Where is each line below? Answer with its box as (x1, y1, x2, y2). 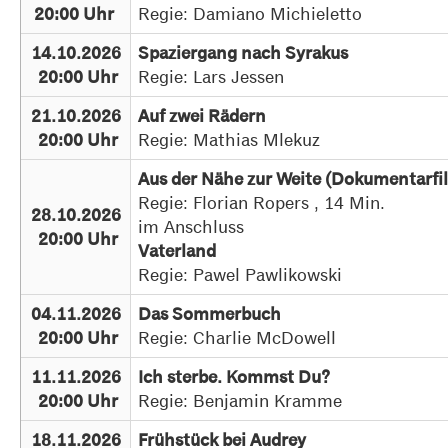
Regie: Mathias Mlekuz (138, 129, 336, 150)
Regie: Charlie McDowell (138, 327, 352, 348)
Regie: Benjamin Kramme (138, 390, 358, 411)
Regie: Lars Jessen (138, 66, 305, 87)
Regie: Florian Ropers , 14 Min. (138, 192, 386, 213)
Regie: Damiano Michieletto (138, 3, 368, 24)
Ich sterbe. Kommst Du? (138, 367, 351, 387)
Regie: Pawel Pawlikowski (138, 264, 348, 285)
